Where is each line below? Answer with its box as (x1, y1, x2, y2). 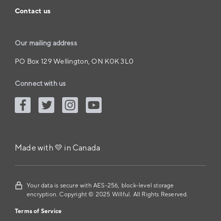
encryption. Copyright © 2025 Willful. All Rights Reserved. (27, 190, 188, 198)
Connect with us (15, 79, 66, 88)
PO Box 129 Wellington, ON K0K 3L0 (15, 57, 134, 66)
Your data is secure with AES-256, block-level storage (27, 182, 174, 189)
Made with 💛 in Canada (15, 143, 101, 153)
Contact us (15, 6, 50, 16)
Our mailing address (15, 38, 77, 48)
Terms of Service (15, 207, 62, 215)
